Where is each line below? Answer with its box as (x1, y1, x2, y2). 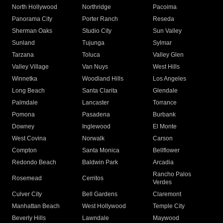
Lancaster (82, 99, 110, 106)
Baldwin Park (82, 159, 118, 166)
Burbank (152, 111, 176, 118)
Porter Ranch (82, 15, 118, 22)
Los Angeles (152, 75, 186, 82)
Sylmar (152, 39, 172, 46)
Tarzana (12, 51, 34, 58)
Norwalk (82, 135, 105, 142)
